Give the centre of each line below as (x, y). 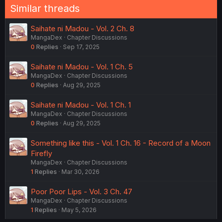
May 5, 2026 (79, 210)
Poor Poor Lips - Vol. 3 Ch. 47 (82, 191)
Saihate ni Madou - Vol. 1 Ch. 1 (81, 105)
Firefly (41, 153)
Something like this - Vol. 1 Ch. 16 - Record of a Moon (121, 143)
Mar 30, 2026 (81, 171)
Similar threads (45, 8)
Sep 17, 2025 (81, 47)
